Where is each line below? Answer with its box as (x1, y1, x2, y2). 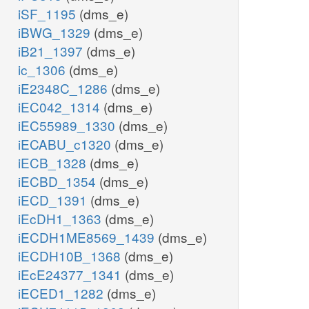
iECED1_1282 (18, 283, 107, 303)
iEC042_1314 (18, 97, 103, 117)
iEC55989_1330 (18, 116, 119, 135)
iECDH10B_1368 (18, 246, 124, 266)
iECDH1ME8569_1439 (18, 228, 158, 247)
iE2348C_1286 (18, 79, 111, 98)
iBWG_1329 (18, 23, 94, 42)
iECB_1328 (18, 153, 90, 172)
